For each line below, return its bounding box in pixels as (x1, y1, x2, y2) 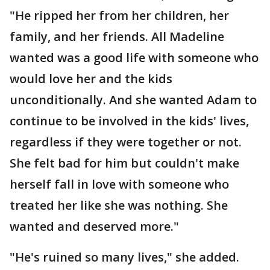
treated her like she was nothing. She (10, 197, 228, 213)
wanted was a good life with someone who (10, 49, 259, 66)
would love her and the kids (10, 71, 172, 87)
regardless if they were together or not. (10, 134, 242, 150)
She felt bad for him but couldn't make (10, 155, 239, 171)
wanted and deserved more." (10, 218, 182, 234)
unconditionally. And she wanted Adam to (10, 92, 257, 108)
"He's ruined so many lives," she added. (10, 249, 239, 265)
